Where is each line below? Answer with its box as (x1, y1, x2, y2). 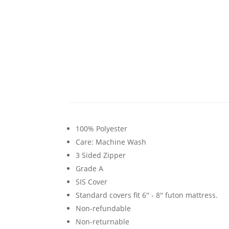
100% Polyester (76, 124, 128, 134)
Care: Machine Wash (76, 137, 147, 147)
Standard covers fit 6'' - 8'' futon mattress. (76, 190, 218, 200)
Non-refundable (76, 203, 131, 214)
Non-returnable (76, 217, 130, 227)
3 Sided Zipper (76, 150, 126, 161)
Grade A (76, 164, 104, 174)
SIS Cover (76, 177, 108, 187)
